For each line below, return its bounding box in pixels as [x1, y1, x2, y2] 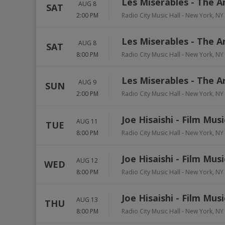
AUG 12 [76, 156, 98, 165]
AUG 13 [76, 195, 98, 204]
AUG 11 [76, 117, 98, 126]
